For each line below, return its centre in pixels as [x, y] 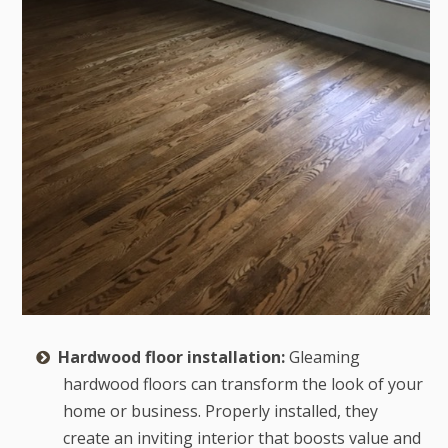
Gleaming [322, 357]
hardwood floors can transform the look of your [242, 384]
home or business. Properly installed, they [220, 411]
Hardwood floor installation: [171, 357]
